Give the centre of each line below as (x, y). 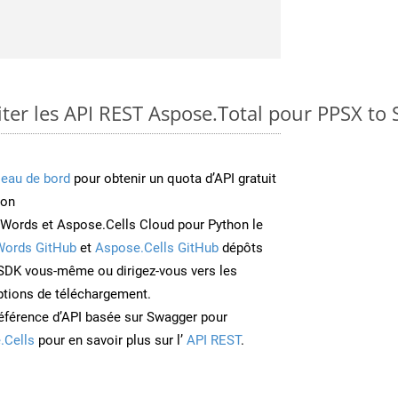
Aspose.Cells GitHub (157, 247)
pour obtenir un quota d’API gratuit (173, 178)
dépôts (241, 247)
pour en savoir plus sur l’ (109, 340)
